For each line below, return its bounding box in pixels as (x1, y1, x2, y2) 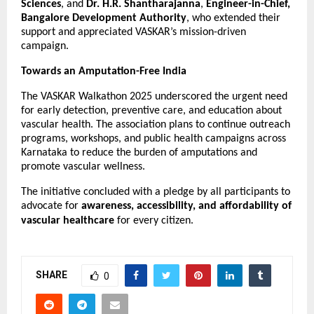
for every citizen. (114, 215, 193, 227)
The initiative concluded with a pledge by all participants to (21, 186, 290, 198)
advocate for (21, 200, 81, 212)
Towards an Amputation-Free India (21, 66, 186, 78)
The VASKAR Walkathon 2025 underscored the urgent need (21, 91, 287, 103)
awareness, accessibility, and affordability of (81, 200, 292, 212)
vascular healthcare (21, 215, 114, 227)
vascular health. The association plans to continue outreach (21, 119, 290, 131)
